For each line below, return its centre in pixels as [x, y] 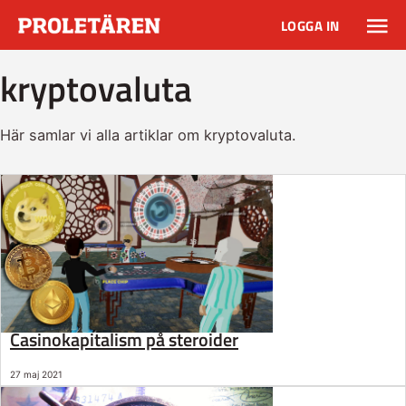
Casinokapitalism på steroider [124, 339]
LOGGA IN [310, 26]
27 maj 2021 [36, 374]
